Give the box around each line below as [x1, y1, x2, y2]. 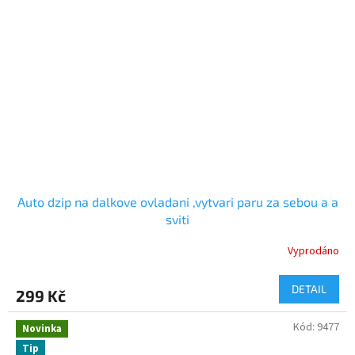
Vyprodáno [288, 243, 339, 260]
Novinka [22, 321, 62, 336]
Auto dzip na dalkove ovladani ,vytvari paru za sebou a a [17, 193, 338, 209]
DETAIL [292, 281, 326, 296]
